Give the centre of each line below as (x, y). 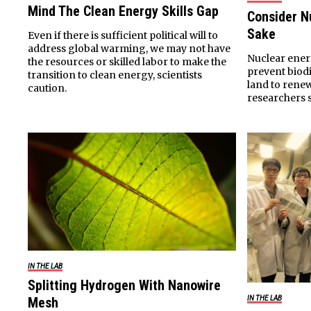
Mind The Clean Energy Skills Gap (123, 11)
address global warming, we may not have (129, 49)
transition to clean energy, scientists (115, 75)
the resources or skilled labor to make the (127, 62)
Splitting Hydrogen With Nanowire (124, 285)
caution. (47, 89)
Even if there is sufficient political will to (123, 36)
